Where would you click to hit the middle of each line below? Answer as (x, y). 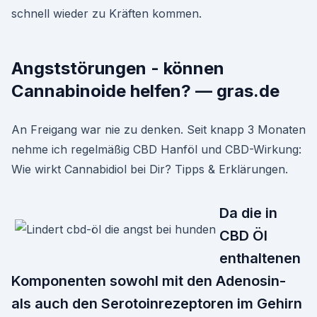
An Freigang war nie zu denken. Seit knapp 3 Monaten (158, 129)
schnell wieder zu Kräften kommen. (106, 13)
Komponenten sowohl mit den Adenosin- (149, 281)
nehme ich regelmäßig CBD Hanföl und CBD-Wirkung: (156, 149)
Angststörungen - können (118, 68)
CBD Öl (243, 236)
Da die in (248, 213)
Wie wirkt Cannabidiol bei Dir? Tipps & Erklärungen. (150, 169)
